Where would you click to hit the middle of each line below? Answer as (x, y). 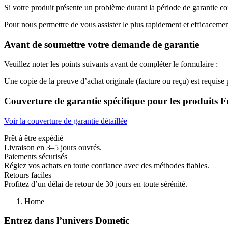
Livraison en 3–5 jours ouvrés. (53, 147)
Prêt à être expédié (34, 138)
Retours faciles (28, 175)
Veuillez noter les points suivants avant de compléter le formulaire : (111, 64)
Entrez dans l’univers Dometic (67, 221)
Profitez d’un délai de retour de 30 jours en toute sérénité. (96, 184)
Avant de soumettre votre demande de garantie (102, 44)
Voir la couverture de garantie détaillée (66, 121)
